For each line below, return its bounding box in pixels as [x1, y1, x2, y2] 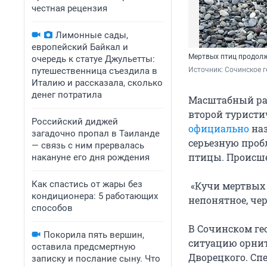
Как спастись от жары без [32, 179, 142, 190]
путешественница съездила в [32, 66, 157, 76]
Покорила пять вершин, [44, 229, 144, 240]
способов [32, 203, 73, 213]
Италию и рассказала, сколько [32, 77, 163, 88]
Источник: [188, 66, 225, 74]
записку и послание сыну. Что [32, 253, 160, 264]
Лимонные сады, [55, 30, 128, 41]
